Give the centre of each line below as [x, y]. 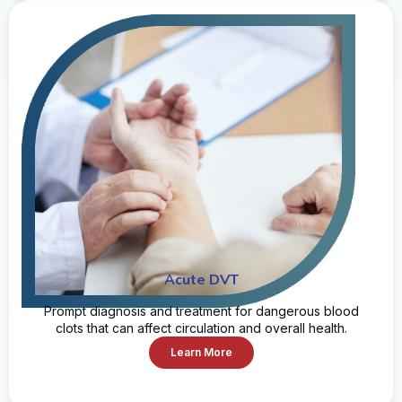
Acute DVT [201, 280]
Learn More [201, 352]
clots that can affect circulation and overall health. [201, 328]
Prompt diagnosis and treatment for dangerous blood [201, 310]
